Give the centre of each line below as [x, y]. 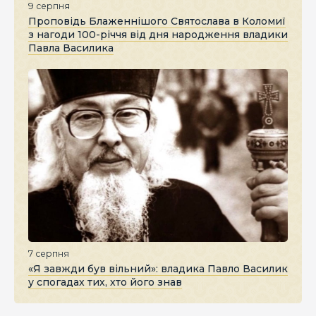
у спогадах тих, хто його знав [105, 282]
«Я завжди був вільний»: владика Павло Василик [158, 269]
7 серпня [49, 254]
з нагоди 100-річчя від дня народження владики [158, 34]
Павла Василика [71, 48]
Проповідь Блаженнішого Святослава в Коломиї [157, 21]
